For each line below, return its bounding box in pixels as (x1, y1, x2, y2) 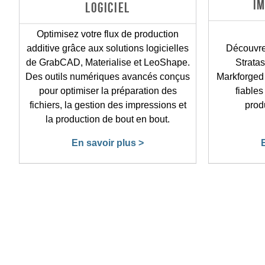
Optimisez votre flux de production (37, 28, 179, 39)
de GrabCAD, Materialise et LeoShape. (25, 57, 190, 67)
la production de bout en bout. (46, 114, 170, 124)
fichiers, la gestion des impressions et (29, 99, 186, 110)
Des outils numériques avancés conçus (25, 71, 190, 82)
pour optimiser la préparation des (38, 85, 177, 96)
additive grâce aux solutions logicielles (27, 43, 189, 53)
